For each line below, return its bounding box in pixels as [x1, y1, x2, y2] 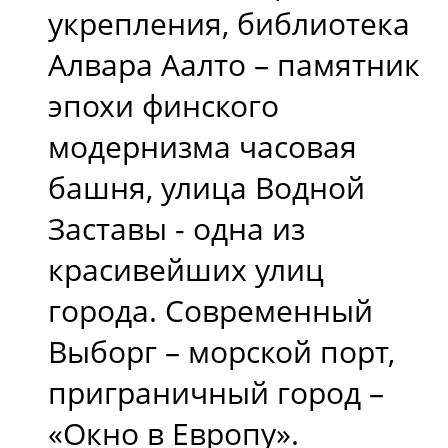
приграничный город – [48, 371, 384, 413]
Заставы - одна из [48, 207, 305, 249]
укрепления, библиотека [48, 2, 410, 44]
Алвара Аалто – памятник [48, 43, 420, 85]
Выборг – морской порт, [48, 330, 395, 372]
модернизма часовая [48, 125, 357, 167]
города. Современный [48, 289, 373, 331]
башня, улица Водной [48, 166, 365, 208]
